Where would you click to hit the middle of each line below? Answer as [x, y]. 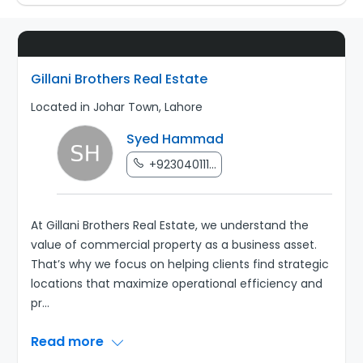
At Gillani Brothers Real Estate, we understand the [170, 226]
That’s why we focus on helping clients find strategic [180, 265]
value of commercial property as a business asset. [174, 245]
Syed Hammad [175, 139]
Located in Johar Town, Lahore [117, 107]
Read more [69, 342]
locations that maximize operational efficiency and [177, 284]
